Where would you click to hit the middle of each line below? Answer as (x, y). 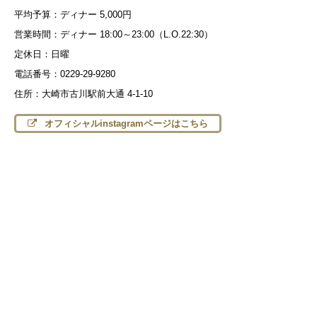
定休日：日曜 (42, 54)
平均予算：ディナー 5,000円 (73, 14)
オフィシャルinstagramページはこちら (125, 123)
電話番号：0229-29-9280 (65, 74)
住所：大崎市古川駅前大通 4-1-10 (83, 93)
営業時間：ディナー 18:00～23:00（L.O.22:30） (114, 34)
